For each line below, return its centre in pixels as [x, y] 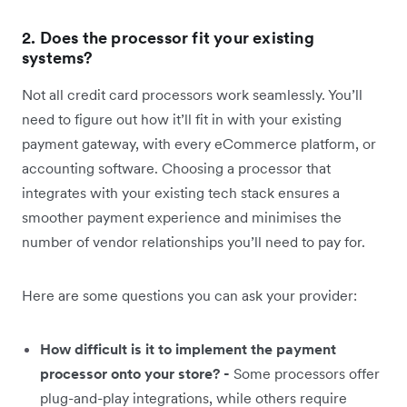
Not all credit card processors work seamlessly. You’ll [192, 95]
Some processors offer [305, 374]
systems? [58, 58]
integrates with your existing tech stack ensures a [181, 193]
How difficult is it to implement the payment [188, 349]
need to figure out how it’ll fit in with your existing [182, 119]
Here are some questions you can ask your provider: [189, 296]
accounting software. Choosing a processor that [176, 169]
